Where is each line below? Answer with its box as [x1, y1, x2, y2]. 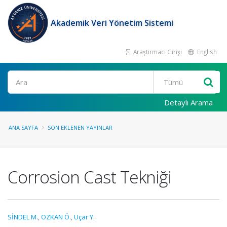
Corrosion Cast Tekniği [8, 165, 171, 188]
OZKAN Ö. [41, 212, 71, 221]
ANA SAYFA [9, 124, 38, 131]
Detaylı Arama [164, 97, 213, 107]
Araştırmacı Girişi [132, 48, 182, 56]
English [196, 48, 217, 56]
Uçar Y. [74, 212, 95, 221]
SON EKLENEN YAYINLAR [48, 124, 112, 131]
